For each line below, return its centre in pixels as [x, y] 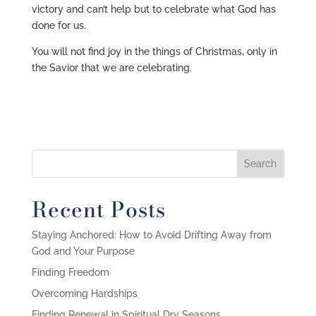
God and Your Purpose [83, 251]
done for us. [59, 25]
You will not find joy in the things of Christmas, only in [154, 51]
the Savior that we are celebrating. [111, 68]
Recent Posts [98, 209]
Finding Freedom [70, 272]
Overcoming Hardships [84, 293]
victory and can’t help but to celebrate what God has [153, 9]
